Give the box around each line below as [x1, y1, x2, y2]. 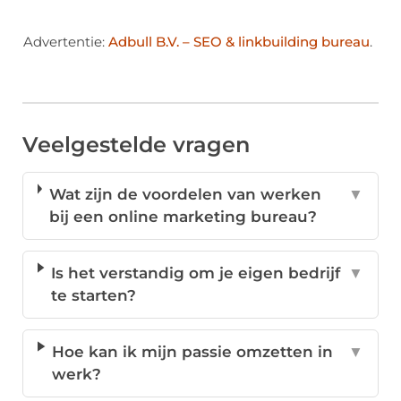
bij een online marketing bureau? [48, 208, 317, 226]
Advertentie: [23, 32, 108, 50]
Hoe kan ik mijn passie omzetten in [52, 343, 334, 362]
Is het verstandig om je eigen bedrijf [51, 264, 341, 283]
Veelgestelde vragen [22, 132, 250, 158]
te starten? [51, 286, 137, 305]
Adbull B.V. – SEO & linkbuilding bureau [108, 32, 370, 50]
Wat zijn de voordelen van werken [48, 185, 321, 204]
